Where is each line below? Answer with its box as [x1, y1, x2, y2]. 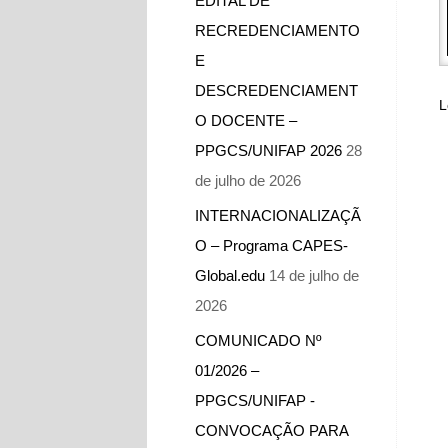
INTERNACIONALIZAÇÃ [195, 206, 361, 224]
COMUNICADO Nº [195, 331, 321, 349]
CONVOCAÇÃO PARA [195, 421, 348, 439]
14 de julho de [269, 266, 359, 284]
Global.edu [195, 266, 265, 284]
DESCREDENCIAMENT [195, 81, 358, 99]
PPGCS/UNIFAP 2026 [195, 141, 342, 159]
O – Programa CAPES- [195, 236, 348, 254]
